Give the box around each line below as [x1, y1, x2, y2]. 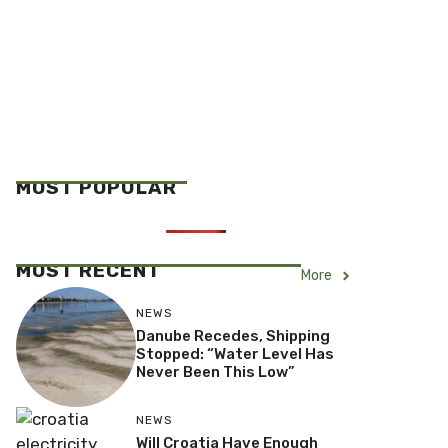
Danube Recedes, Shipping [135, 327, 330, 346]
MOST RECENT [16, 259, 161, 282]
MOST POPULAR [16, 176, 177, 199]
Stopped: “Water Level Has [135, 345, 334, 364]
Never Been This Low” [135, 363, 295, 382]
